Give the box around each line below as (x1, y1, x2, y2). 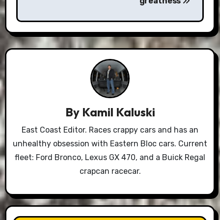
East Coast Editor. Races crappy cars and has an (22, 125, 198, 135)
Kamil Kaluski (82, 105, 155, 120)
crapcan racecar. (79, 166, 141, 176)
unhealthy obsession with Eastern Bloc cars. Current (13, 138, 207, 148)
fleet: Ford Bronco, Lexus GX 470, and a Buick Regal (15, 152, 205, 162)
